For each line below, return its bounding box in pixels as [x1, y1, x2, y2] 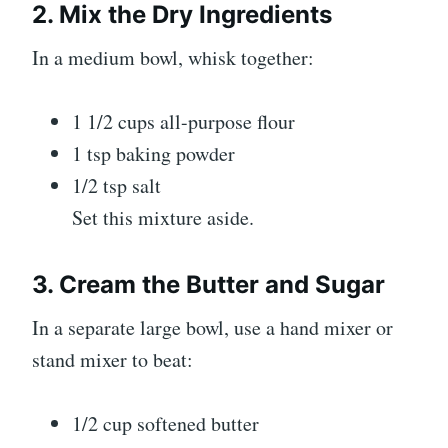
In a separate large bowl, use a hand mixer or [32, 313, 393, 341]
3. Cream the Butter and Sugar [32, 269, 385, 299]
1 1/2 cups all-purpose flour [72, 107, 295, 135]
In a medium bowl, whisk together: [32, 43, 314, 71]
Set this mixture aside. [72, 203, 254, 231]
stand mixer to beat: [32, 345, 193, 373]
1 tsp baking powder [72, 139, 235, 167]
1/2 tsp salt [72, 171, 161, 199]
